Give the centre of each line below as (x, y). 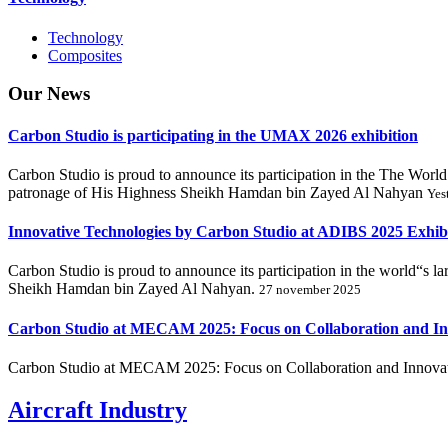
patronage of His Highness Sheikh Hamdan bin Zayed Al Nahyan (217, 192)
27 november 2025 (310, 290)
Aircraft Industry (97, 409)
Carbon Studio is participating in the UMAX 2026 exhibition (213, 135)
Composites (85, 55)
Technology (85, 37)
